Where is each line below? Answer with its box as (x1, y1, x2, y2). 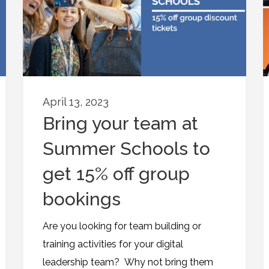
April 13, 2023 (43, 95, 109, 109)
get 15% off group (43, 163, 190, 185)
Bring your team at (43, 113, 198, 134)
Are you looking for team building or (43, 220, 201, 232)
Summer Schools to (43, 138, 210, 160)
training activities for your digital (43, 238, 183, 250)
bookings (43, 189, 121, 210)
